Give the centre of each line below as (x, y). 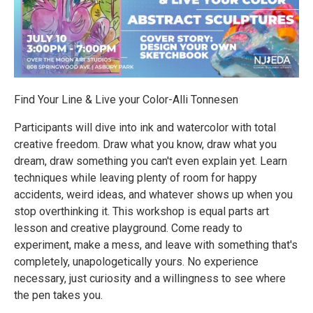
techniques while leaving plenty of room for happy (136, 178)
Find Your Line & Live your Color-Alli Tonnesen (126, 100)
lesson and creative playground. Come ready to (128, 228)
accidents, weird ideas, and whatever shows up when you (153, 195)
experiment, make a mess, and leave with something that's (156, 245)
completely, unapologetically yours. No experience (136, 262)
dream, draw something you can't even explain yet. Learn (151, 161)
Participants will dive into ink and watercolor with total (145, 128)
